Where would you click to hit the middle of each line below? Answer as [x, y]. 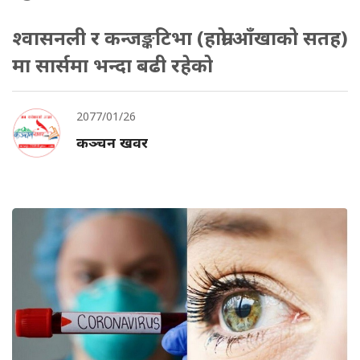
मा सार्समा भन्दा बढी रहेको [112, 65]
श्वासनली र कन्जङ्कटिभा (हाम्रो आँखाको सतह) [180, 37]
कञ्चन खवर [112, 142]
